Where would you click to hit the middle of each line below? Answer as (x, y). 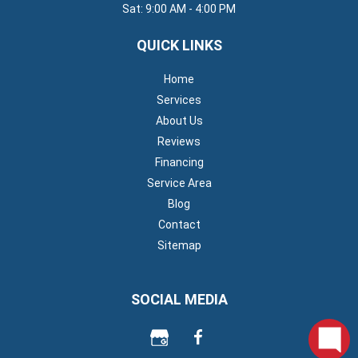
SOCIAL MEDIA (179, 299)
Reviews (179, 141)
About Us (179, 121)
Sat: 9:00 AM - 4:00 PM (179, 9)
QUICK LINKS (179, 45)
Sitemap (179, 245)
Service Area (179, 183)
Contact (179, 225)
